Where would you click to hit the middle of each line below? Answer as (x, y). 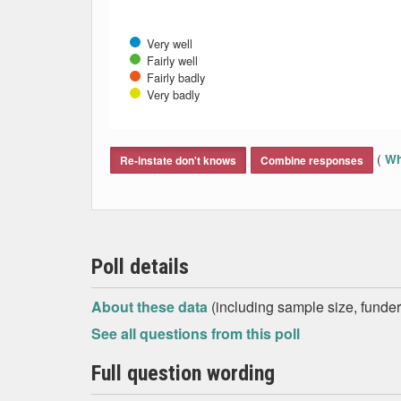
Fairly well (172, 60)
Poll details (140, 267)
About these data (151, 307)
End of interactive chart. (184, 136)
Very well (170, 43)
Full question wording (183, 373)
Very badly (173, 94)
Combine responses (312, 160)
